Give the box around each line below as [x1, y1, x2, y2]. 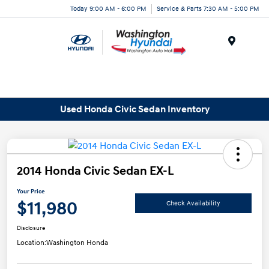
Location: [17, 238, 46, 248]
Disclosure [17, 225, 45, 232]
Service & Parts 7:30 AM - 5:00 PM [157, 4, 259, 13]
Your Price [17, 188, 45, 196]
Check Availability [166, 199, 220, 207]
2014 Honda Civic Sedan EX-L [17, 164, 174, 179]
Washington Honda [46, 238, 108, 248]
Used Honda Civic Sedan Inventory [59, 103, 210, 115]
